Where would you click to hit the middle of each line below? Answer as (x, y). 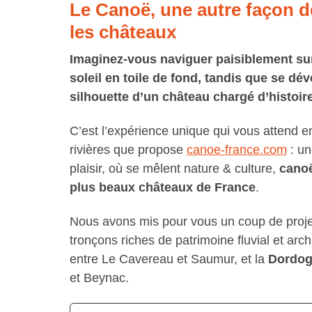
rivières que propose (128, 150)
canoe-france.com (236, 150)
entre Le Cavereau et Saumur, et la (169, 259)
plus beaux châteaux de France (162, 188)
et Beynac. (99, 278)
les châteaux (123, 32)
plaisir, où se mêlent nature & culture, (174, 169)
